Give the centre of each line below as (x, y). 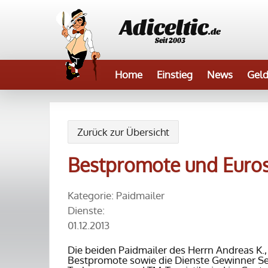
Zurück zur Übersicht (123, 132)
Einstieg (175, 74)
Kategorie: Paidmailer (116, 195)
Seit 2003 (170, 40)
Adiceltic (164, 25)
